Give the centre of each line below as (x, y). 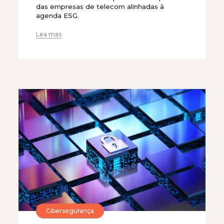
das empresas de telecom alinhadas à (100, 6)
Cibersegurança (70, 210)
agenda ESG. (57, 15)
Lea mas (49, 34)
